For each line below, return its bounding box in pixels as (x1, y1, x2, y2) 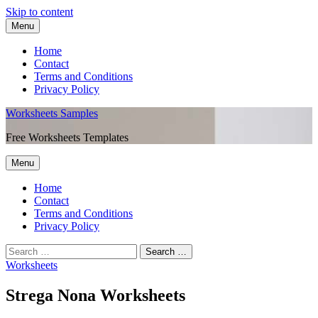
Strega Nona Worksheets (6, 285, 185, 305)
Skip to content (6, 6, 73, 18)
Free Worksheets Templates (6, 131, 128, 143)
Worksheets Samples (6, 107, 98, 119)
